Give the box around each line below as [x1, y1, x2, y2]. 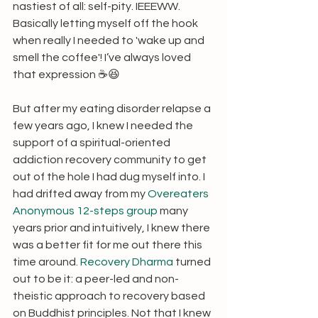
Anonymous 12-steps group [13, 205, 158, 216]
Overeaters [148, 188, 211, 199]
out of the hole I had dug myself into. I [13, 171, 207, 182]
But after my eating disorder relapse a [13, 103, 213, 114]
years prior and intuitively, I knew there [13, 222, 212, 234]
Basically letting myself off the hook [13, 18, 200, 29]
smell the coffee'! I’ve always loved [13, 52, 193, 63]
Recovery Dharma [80, 256, 173, 268]
